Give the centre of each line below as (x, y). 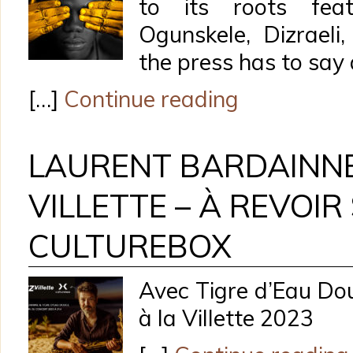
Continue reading (151, 99)
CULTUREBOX (130, 246)
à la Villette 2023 (226, 318)
